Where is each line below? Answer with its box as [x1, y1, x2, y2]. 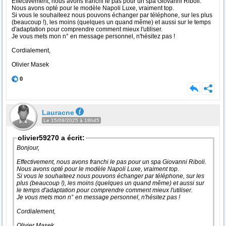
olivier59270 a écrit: [18, 134, 85, 142]
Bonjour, [17, 144, 41, 151]
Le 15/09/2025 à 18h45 [43, 118, 99, 123]
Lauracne [42, 108, 74, 117]
